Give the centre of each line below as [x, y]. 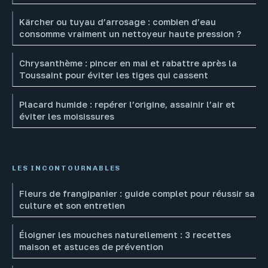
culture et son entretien [72, 206]
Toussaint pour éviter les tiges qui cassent [114, 75]
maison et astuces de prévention [91, 247]
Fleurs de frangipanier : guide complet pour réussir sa [137, 194]
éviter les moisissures [67, 117]
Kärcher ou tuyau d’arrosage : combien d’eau [118, 22]
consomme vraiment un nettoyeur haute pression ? [130, 34]
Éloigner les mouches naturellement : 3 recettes [125, 235]
